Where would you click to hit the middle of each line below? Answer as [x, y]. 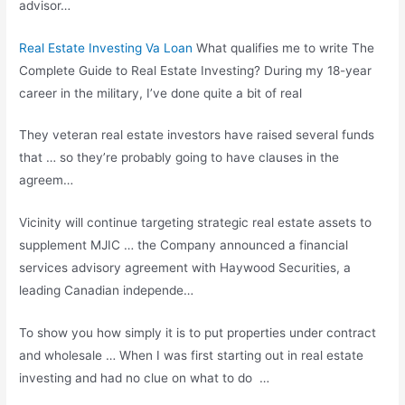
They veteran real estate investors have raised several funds [197, 135]
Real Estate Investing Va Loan [106, 47]
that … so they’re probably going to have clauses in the [179, 158]
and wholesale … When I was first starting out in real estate [192, 356]
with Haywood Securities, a [270, 268]
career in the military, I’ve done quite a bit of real [161, 93]
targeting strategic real [208, 223]
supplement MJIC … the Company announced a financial [184, 245]
